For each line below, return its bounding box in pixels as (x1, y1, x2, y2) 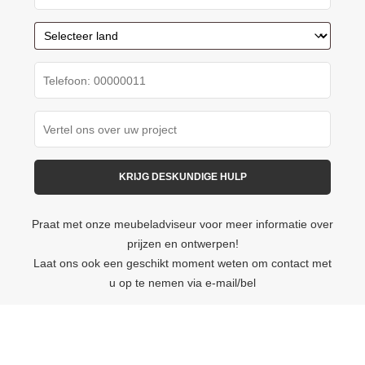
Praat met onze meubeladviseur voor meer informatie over (32, 218, 333, 231)
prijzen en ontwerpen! (126, 237, 239, 250)
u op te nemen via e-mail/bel (109, 276, 256, 289)
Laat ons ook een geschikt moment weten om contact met (33, 257, 332, 270)
